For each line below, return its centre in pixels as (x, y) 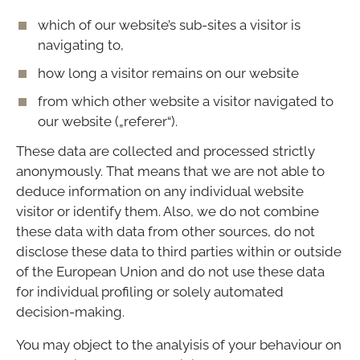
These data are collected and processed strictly (166, 151)
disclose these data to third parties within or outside (179, 252)
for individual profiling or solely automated (150, 292)
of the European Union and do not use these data (170, 272)
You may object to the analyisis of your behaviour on (179, 345)
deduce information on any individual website (160, 192)
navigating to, (81, 45)
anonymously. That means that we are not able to (170, 172)
